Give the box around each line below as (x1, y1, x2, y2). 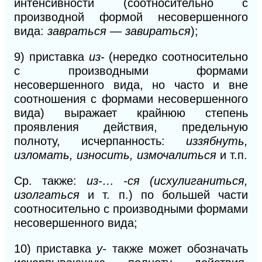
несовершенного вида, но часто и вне (14, 78, 248, 91)
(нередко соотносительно (109, 50, 248, 63)
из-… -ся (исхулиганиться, (86, 174, 248, 187)
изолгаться (14, 188, 88, 201)
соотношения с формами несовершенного (14, 92, 248, 105)
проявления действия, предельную (14, 120, 248, 133)
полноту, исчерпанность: (14, 134, 186, 147)
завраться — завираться (47, 24, 191, 37)
